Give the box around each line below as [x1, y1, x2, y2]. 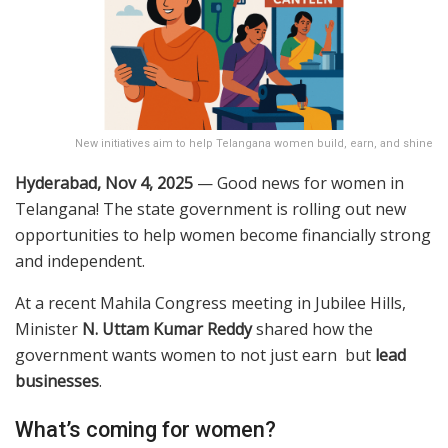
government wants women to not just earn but [15, 343, 375, 366]
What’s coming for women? [15, 417, 276, 443]
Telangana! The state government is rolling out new [15, 197, 406, 220]
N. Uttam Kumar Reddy [82, 317, 252, 340]
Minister [15, 317, 82, 340]
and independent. [15, 249, 145, 272]
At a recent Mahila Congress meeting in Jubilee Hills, [15, 291, 406, 314]
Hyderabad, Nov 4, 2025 [15, 171, 193, 194]
